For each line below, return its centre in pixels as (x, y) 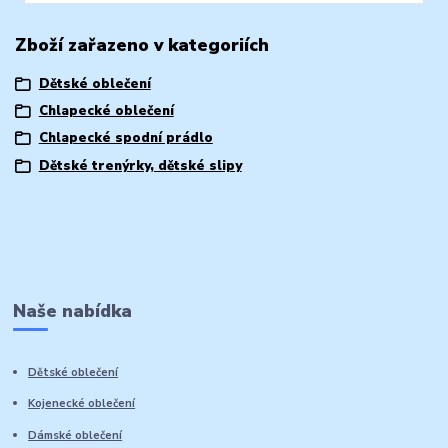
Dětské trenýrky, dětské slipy (140, 165)
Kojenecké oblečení (82, 404)
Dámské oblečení (75, 435)
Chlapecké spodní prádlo (125, 138)
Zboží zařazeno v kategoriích (142, 45)
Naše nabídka (73, 311)
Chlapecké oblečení (106, 110)
